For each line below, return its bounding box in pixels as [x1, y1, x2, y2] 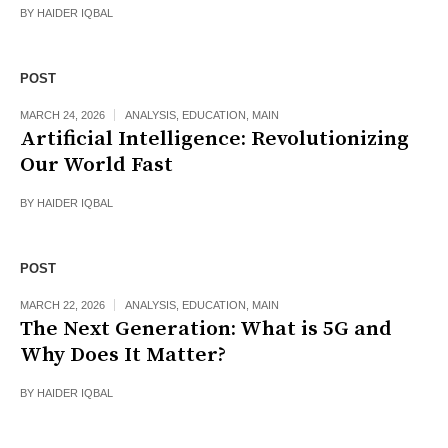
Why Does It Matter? [20, 342, 226, 369]
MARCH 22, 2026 [20, 299, 105, 312]
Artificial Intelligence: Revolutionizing [20, 126, 409, 153]
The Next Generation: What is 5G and [20, 316, 392, 343]
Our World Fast [20, 152, 173, 179]
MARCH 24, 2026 [20, 109, 105, 122]
